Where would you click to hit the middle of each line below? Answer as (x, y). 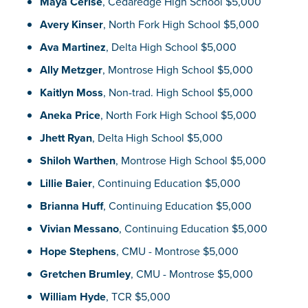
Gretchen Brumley (85, 274)
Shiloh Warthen (77, 160)
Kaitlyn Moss (71, 92)
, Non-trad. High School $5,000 (178, 92)
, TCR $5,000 (138, 296)
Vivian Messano (79, 228)
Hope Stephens (78, 251)
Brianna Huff (71, 206)
